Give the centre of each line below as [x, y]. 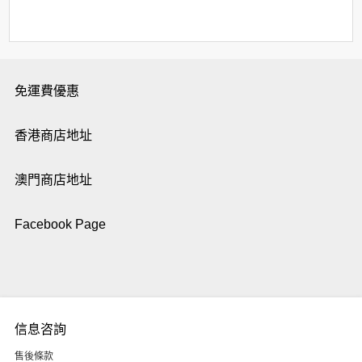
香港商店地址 [53, 135]
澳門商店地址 [53, 180]
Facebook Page [60, 224]
